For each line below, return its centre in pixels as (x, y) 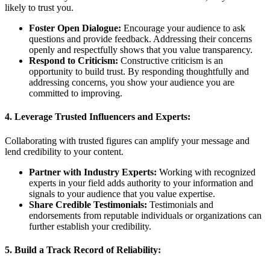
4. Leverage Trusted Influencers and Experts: (98, 117)
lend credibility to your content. (64, 151)
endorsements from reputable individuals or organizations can (145, 215)
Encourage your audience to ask (183, 28)
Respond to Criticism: (74, 61)
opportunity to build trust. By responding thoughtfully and (139, 72)
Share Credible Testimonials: (88, 204)
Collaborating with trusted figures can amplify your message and (127, 140)
